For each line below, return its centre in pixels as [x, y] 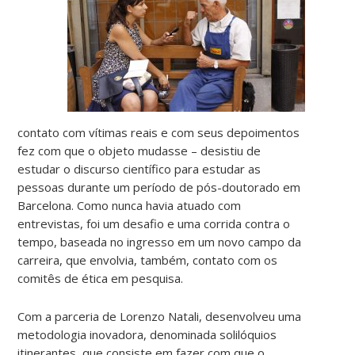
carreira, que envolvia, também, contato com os [148, 260]
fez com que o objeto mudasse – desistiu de [139, 150]
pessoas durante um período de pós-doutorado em [159, 187]
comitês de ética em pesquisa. [101, 278]
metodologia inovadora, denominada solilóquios [147, 334]
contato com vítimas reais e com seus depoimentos [159, 132]
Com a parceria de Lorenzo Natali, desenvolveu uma [160, 316]
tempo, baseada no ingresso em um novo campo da [160, 241]
